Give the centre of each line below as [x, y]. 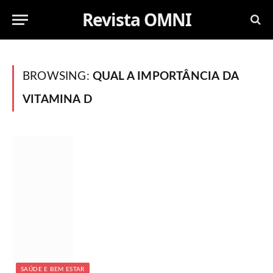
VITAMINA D [57, 100]
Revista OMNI [136, 19]
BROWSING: [58, 76]
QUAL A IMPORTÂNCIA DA [165, 76]
